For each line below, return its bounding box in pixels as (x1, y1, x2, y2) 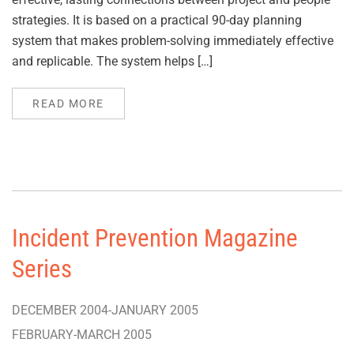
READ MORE (32, 97, 104, 110)
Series (12, 255, 72, 283)
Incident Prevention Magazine (12, 224, 298, 252)
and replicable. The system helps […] (12, 54, 213, 69)
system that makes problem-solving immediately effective (12, 33, 333, 48)
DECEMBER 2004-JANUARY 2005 (12, 303, 198, 318)
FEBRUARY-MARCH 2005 (12, 327, 152, 342)
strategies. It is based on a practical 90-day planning (12, 13, 302, 28)
